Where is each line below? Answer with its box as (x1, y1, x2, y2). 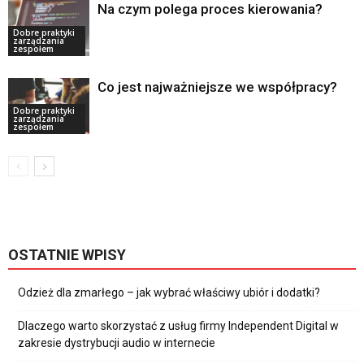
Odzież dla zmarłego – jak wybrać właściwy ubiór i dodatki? (18, 286, 320, 300)
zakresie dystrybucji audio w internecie (18, 336, 215, 350)
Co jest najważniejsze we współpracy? (97, 79, 337, 96)
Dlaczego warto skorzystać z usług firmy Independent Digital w (18, 319, 339, 333)
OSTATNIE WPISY (8, 246, 126, 264)
